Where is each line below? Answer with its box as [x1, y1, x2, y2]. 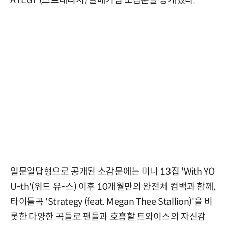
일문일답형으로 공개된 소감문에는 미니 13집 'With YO [10, 165, 215, 177]
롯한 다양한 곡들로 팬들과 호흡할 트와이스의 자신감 [10, 211, 206, 222]
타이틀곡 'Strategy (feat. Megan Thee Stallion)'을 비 [10, 196, 213, 207]
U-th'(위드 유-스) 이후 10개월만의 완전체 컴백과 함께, [10, 181, 215, 192]
